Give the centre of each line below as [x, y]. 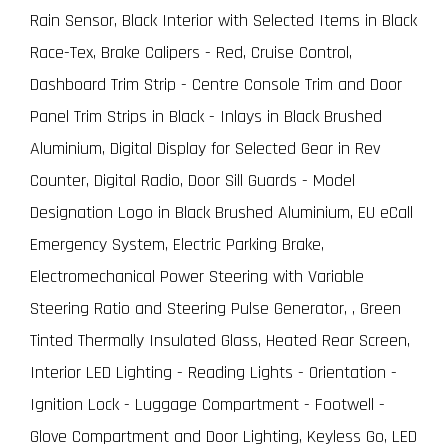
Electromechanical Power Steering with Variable [197, 276]
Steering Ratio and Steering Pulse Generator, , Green [215, 308]
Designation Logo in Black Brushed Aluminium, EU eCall [221, 212]
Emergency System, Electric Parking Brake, [177, 244]
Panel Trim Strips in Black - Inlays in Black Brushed [206, 116]
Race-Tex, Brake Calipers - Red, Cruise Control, [191, 52]
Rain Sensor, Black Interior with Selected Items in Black [223, 20]
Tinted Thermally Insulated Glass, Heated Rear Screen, [220, 340]
